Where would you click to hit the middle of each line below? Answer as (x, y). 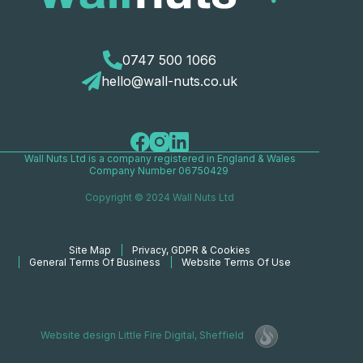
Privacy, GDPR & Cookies (192, 250)
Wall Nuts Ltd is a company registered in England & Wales (160, 159)
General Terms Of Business (95, 263)
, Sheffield (220, 335)
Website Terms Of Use (237, 263)
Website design (80, 335)
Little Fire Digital (157, 335)
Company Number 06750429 (160, 171)
